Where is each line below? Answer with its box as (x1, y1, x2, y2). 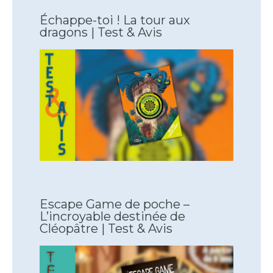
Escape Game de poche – (40, 197, 190, 212)
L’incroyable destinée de (40, 209, 185, 224)
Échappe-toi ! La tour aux (40, 13, 190, 28)
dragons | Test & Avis (40, 25, 162, 40)
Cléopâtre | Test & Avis (40, 221, 172, 236)
